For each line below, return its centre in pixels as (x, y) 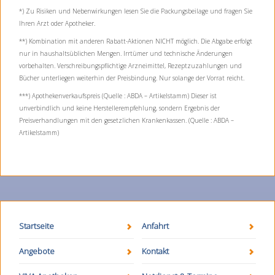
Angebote (37, 251)
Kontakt (155, 251)
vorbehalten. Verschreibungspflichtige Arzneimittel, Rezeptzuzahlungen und (130, 66)
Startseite (37, 226)
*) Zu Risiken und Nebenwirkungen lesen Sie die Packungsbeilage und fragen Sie (136, 11)
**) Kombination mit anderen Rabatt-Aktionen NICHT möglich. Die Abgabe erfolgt (136, 41)
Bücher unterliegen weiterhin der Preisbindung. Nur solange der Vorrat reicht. (132, 78)
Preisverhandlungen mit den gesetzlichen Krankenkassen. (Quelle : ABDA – (126, 120)
